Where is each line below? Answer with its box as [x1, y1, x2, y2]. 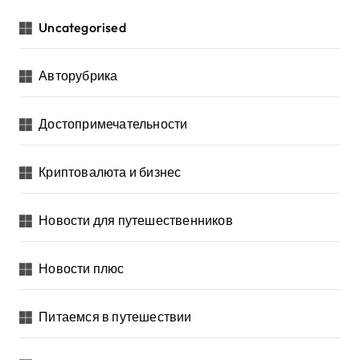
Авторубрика [39, 67, 118, 84]
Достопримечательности [39, 116, 188, 133]
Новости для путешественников [39, 212, 233, 229]
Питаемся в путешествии [39, 309, 192, 325]
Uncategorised [39, 19, 126, 36]
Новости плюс [39, 260, 125, 277]
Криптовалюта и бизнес [39, 164, 182, 181]
